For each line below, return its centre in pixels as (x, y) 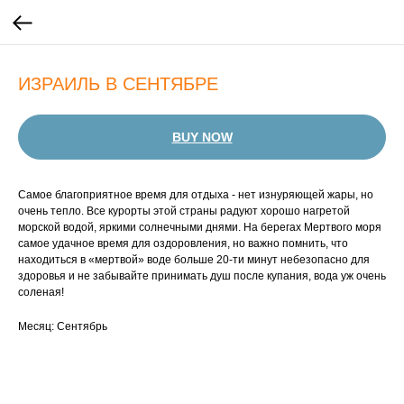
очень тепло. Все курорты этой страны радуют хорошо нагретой (184, 211)
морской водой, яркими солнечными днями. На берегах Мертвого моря (200, 227)
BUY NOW (202, 137)
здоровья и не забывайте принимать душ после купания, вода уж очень (202, 276)
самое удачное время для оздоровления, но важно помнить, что (183, 243)
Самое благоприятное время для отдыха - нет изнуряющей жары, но (196, 195)
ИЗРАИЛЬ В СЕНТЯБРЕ (118, 84)
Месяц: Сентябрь (63, 326)
